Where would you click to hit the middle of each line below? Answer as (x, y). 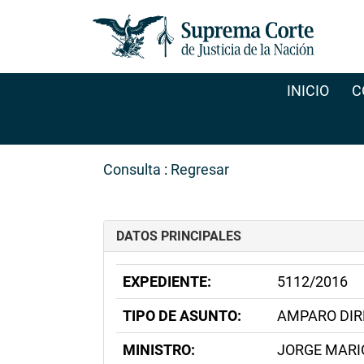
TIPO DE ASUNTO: (182, 316)
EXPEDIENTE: (167, 282)
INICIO (308, 91)
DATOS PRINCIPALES (179, 236)
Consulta (132, 169)
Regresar (200, 169)
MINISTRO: (159, 350)
